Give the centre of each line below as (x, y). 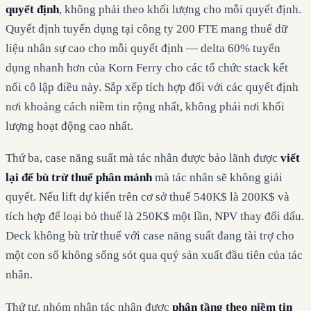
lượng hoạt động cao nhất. (69, 126)
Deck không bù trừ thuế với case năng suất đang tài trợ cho (150, 236)
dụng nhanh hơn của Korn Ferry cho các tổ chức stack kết (147, 68)
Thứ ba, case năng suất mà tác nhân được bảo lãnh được (143, 158)
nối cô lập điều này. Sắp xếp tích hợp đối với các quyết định (152, 87)
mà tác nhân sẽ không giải (217, 178)
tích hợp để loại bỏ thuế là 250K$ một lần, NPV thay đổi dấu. (155, 217)
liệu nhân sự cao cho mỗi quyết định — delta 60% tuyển (143, 49)
